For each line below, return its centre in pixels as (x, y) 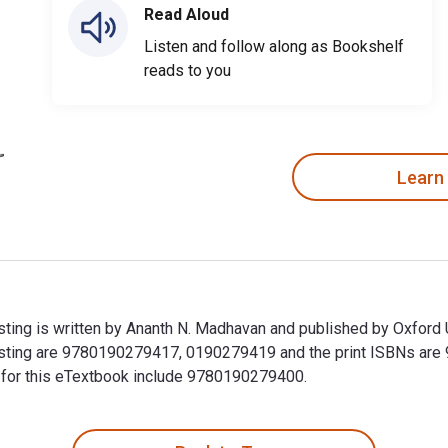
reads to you (187, 70)
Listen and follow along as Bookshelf (274, 46)
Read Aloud (186, 14)
